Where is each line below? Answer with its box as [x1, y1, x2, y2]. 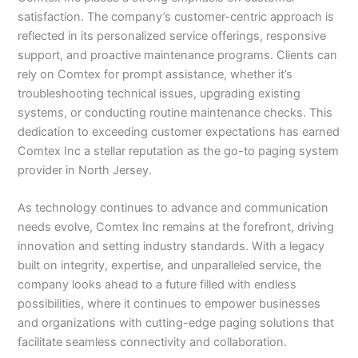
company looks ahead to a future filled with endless [18, 277, 297, 292]
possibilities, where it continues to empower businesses [18, 296, 321, 312]
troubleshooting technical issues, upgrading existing [18, 86, 301, 101]
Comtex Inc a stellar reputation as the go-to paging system [18, 143, 340, 158]
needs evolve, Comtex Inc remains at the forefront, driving [18, 220, 335, 235]
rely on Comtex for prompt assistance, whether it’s [18, 66, 293, 82]
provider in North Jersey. [18, 162, 153, 177]
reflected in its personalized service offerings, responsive [18, 28, 327, 43]
